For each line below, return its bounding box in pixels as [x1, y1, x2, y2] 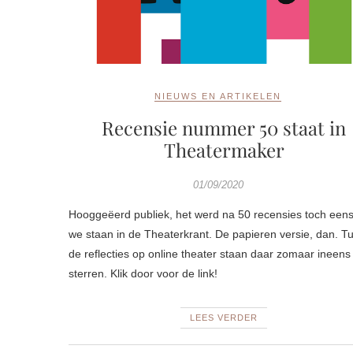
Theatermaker [163, 137, 284, 163]
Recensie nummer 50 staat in [102, 115, 347, 141]
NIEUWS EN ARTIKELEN [154, 91, 282, 102]
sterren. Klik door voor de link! [69, 267, 217, 281]
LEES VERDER [190, 313, 258, 323]
